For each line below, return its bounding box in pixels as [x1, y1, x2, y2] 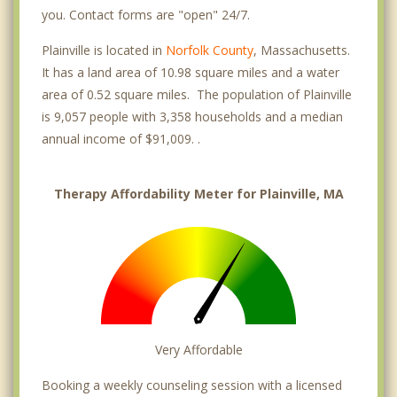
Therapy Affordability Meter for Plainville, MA [53, 185, 344, 203]
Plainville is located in [42, 42, 166, 59]
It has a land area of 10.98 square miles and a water [42, 64, 339, 82]
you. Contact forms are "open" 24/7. [42, 6, 250, 24]
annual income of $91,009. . [42, 130, 200, 148]
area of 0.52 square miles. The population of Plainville [42, 86, 352, 104]
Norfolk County [166, 42, 253, 59]
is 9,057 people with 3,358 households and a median [42, 108, 343, 126]
